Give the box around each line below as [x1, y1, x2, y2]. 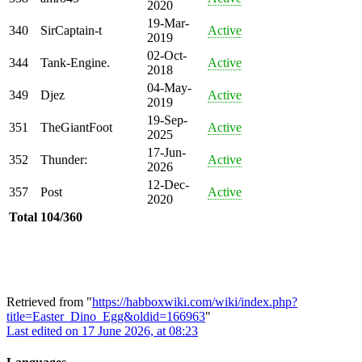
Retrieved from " [6, 294, 92, 309]
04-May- [147, 80, 192, 95]
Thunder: [40, 152, 87, 166]
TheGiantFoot [40, 120, 112, 134]
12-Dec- [147, 177, 189, 192]
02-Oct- [147, 48, 187, 62]
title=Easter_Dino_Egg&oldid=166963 [6, 309, 205, 323]
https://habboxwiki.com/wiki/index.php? [92, 294, 297, 309]
